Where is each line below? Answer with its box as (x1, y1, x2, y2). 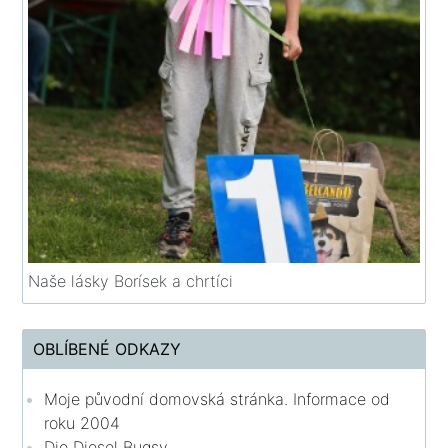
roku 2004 (44, 412, 121, 433)
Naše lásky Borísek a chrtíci (28, 270, 234, 291)
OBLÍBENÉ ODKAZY (33, 338, 182, 359)
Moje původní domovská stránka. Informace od (44, 388, 391, 409)
